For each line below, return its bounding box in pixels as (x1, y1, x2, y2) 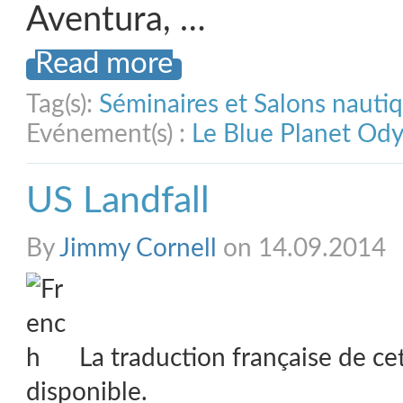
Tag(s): (26, 92, 99, 117)
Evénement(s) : (26, 121, 192, 147)
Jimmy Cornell (59, 236, 217, 261)
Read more (35, 49, 173, 78)
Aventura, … (26, 4, 206, 37)
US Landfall (26, 183, 210, 219)
